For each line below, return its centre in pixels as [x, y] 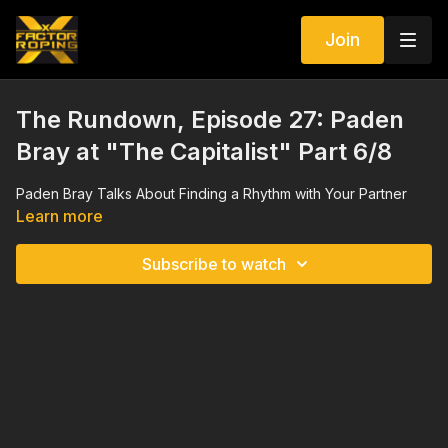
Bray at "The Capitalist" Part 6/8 [204, 151]
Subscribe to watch [214, 264]
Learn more [59, 216]
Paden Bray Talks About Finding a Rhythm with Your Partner [211, 193]
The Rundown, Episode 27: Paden [210, 119]
